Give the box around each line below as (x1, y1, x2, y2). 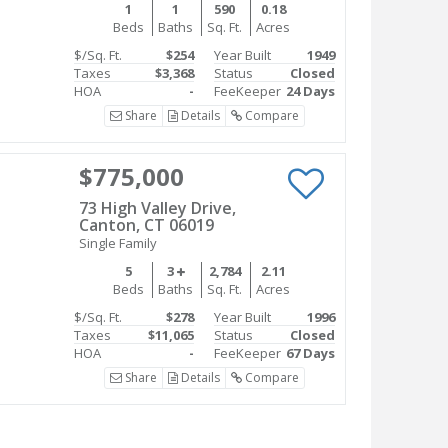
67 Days (286, 344, 335, 363)
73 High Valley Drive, (78, 197, 236, 220)
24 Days (286, 82, 335, 101)
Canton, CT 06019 (78, 214, 214, 237)
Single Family (78, 234, 157, 253)
